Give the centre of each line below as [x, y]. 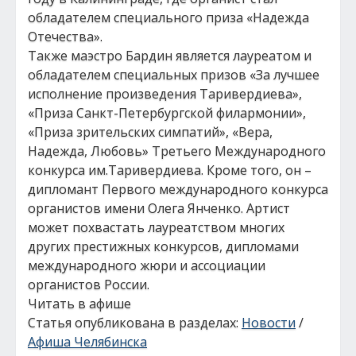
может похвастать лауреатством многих [156, 227]
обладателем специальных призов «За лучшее [174, 75]
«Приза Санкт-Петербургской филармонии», [167, 113]
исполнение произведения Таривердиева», [165, 94]
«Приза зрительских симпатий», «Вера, [150, 132]
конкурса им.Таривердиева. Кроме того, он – [170, 170]
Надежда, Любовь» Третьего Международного [177, 151]
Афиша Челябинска [87, 342]
